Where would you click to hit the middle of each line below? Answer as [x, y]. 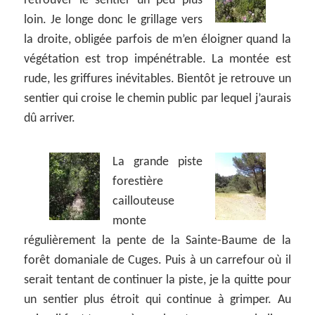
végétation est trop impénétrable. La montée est [157, 59]
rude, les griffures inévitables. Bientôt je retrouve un [157, 79]
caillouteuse [144, 201]
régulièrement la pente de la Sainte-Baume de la [157, 240]
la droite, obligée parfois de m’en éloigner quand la [157, 39]
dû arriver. [50, 118]
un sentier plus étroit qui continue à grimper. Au [157, 300]
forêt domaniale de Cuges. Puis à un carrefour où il [157, 260]
